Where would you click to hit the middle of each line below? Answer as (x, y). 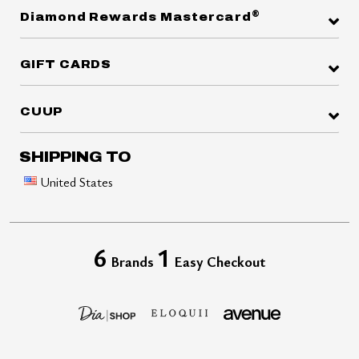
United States (77, 182)
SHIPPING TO (75, 157)
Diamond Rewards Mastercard (136, 18)
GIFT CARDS (66, 65)
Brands (132, 261)
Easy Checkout (218, 261)
